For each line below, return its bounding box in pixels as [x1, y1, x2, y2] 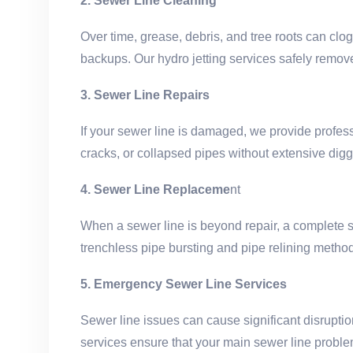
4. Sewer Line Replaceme [80, 182, 230, 196]
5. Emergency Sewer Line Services [80, 277, 287, 291]
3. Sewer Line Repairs [80, 87, 210, 102]
